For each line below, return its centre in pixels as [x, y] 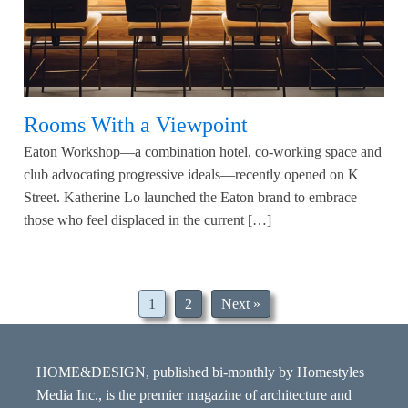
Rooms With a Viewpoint [136, 124]
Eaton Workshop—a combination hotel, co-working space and [203, 151]
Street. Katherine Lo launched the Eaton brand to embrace [190, 197]
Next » [240, 304]
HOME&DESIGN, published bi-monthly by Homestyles [200, 372]
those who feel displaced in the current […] [148, 219]
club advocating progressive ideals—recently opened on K [191, 174]
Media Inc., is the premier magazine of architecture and [194, 395]
